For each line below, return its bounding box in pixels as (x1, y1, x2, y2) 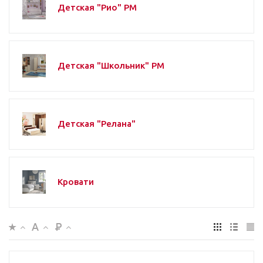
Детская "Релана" (58, 118, 136, 129)
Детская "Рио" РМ (58, 2, 137, 12)
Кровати (58, 176, 94, 187)
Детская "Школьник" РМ (58, 60, 164, 70)
